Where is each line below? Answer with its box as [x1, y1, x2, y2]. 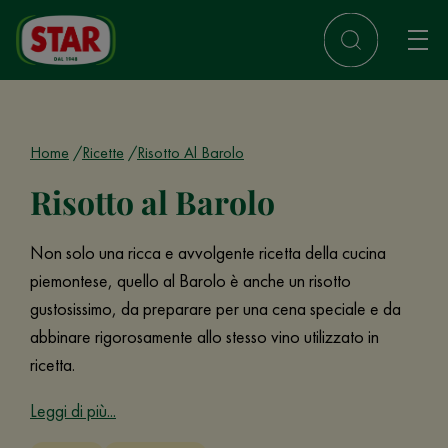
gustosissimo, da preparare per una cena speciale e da [30, 297, 401, 320]
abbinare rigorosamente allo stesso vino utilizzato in [30, 325, 379, 348]
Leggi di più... [30, 399, 116, 422]
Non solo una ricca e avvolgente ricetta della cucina [30, 241, 386, 264]
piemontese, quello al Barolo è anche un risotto [30, 269, 351, 292]
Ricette [82, 142, 124, 163]
